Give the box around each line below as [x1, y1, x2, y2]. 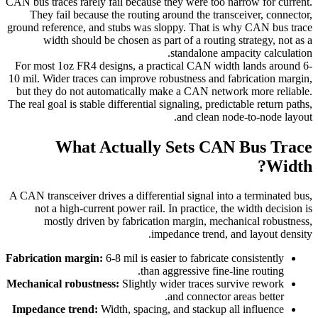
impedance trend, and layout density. [151, 228, 312, 241]
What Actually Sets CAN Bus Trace [55, 137, 312, 156]
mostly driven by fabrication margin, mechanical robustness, [44, 215, 312, 228]
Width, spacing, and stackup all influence [98, 303, 284, 316]
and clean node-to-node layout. [177, 110, 312, 123]
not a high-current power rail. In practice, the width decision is [35, 202, 312, 215]
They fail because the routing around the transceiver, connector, [30, 8, 312, 21]
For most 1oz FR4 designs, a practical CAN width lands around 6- [15, 59, 312, 72]
